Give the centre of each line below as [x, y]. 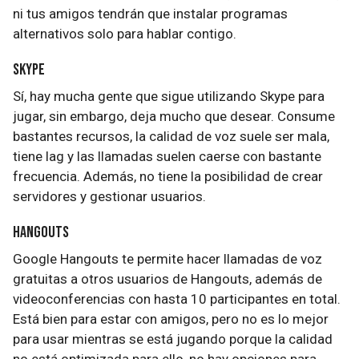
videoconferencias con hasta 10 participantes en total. [177, 299]
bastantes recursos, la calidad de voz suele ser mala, [171, 136]
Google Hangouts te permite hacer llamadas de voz [167, 259]
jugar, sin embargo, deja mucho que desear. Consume [174, 116]
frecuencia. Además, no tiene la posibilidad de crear [168, 176]
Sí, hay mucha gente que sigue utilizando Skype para [169, 96]
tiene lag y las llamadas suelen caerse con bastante [167, 156]
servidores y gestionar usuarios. [109, 196]
